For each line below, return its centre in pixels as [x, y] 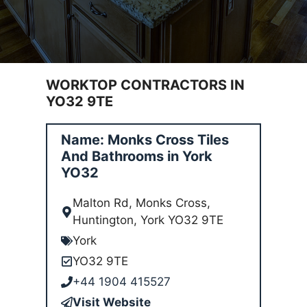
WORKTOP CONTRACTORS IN [146, 85]
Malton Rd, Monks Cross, [142, 203]
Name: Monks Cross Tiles [145, 140]
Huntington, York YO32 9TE [148, 220]
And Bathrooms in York [137, 156]
